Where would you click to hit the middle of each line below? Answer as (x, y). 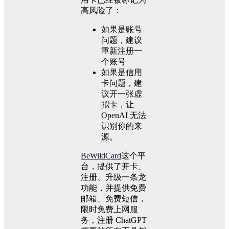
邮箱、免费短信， (113, 199)
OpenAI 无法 (124, 116)
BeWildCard (101, 156)
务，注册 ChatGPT (114, 220)
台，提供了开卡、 (113, 167)
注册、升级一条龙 (113, 177)
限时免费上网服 (109, 210)
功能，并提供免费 (113, 188)
